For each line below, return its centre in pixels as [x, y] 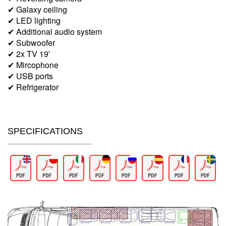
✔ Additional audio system [55, 32]
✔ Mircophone [33, 65]
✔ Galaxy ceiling [37, 9]
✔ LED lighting [34, 20]
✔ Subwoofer [31, 43]
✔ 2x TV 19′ [29, 54]
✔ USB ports [30, 76]
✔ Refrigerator [33, 87]
